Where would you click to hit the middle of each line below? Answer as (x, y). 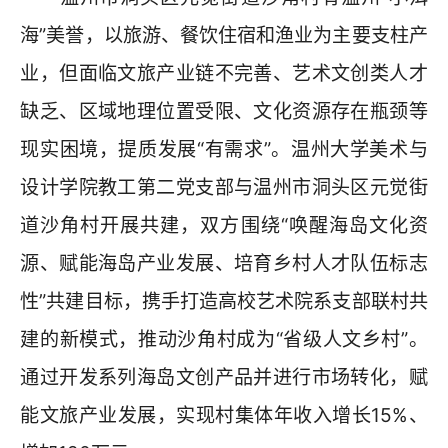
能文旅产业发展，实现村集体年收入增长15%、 (224, 414)
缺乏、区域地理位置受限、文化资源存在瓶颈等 (224, 110)
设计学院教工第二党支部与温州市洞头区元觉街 (224, 186)
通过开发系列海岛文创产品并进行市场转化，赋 (224, 376)
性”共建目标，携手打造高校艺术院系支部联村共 (224, 300)
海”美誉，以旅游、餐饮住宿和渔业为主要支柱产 (224, 34)
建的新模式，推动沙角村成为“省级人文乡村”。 (224, 338)
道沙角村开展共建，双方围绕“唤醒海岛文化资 (224, 224)
